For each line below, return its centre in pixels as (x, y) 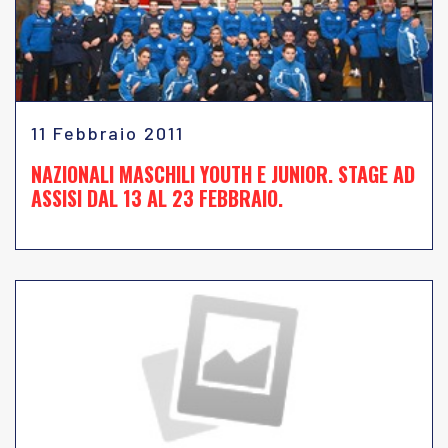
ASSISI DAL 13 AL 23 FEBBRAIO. (157, 198)
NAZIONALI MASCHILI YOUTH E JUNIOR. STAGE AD (223, 174)
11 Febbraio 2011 (107, 133)
